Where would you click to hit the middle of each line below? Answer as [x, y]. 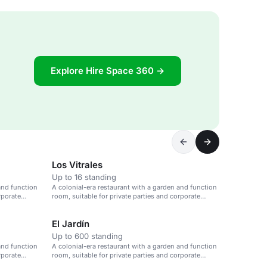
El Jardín [71, 224]
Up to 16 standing [84, 177]
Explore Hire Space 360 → [108, 70]
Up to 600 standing [87, 236]
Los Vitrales [77, 165]
